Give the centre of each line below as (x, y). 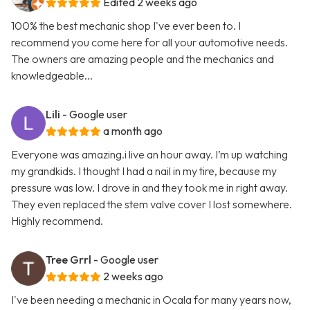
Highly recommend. (57, 221)
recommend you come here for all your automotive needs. (149, 43)
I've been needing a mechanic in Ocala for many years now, (151, 300)
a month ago (133, 131)
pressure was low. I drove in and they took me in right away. (149, 188)
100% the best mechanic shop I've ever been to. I (126, 26)
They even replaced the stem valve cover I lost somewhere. (152, 204)
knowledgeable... (52, 76)
